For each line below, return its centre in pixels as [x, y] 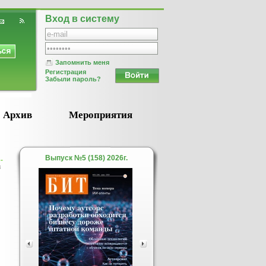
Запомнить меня [82, 62]
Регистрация [66, 72]
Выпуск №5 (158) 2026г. [86, 158]
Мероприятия [101, 115]
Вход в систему [82, 19]
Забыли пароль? [73, 79]
